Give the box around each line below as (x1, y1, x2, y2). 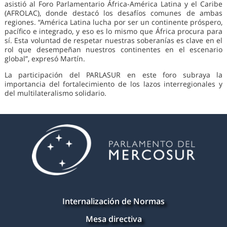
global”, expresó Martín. (4, 54, 87, 64)
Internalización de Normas (62, 196, 165, 207)
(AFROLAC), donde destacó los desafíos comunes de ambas (4, 8, 223, 18)
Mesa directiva (85, 213, 142, 225)
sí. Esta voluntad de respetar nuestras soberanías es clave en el (4, 35, 223, 46)
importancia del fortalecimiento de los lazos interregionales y (4, 79, 223, 89)
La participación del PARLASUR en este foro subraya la (4, 70, 223, 80)
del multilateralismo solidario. (4, 88, 106, 98)
